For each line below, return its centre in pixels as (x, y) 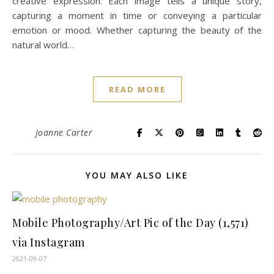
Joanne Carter (64, 132)
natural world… (43, 45)
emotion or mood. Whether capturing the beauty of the (137, 30)
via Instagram (49, 242)
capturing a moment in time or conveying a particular (137, 15)
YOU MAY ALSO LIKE (137, 175)
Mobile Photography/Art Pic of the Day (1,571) (131, 223)
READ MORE (137, 89)
